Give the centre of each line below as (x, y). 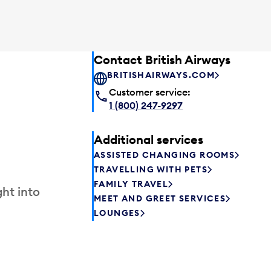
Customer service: (150, 92)
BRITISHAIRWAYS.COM (161, 75)
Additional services (149, 139)
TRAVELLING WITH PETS (151, 170)
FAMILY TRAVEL (131, 184)
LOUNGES (117, 213)
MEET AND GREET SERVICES (160, 199)
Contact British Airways (162, 59)
